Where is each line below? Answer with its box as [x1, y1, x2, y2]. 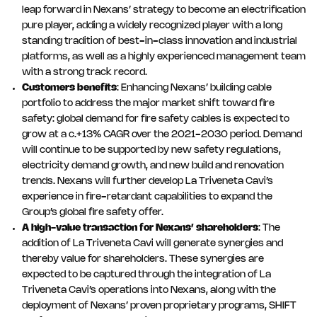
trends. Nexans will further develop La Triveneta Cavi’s [22, 177, 273, 186]
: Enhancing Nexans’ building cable [117, 83, 272, 93]
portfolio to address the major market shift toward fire [22, 99, 275, 108]
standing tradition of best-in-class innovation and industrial [22, 37, 297, 46]
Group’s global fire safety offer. [22, 208, 163, 217]
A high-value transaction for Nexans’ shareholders [22, 224, 258, 233]
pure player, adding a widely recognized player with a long [22, 21, 282, 30]
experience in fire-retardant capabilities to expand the [22, 192, 272, 202]
